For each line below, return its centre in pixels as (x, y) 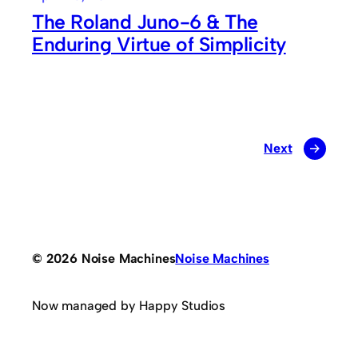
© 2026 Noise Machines (104, 259)
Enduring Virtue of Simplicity (159, 44)
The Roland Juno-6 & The (145, 22)
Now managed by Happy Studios (129, 305)
